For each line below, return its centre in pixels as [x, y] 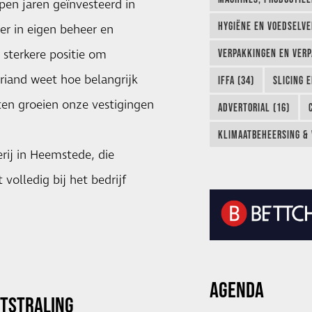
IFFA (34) [236, 80]
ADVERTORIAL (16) [253, 108]
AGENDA [236, 290]
